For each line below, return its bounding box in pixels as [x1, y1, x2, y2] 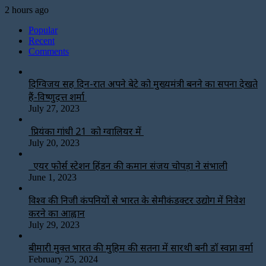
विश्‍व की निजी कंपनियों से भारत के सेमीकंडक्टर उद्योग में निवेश [28, 193, 245, 207]
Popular [28, 24, 58, 35]
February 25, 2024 [28, 254, 98, 264]
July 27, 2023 [28, 103, 80, 113]
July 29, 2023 [28, 219, 80, 230]
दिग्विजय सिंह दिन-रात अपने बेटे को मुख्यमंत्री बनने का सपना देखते [28, 77, 258, 90]
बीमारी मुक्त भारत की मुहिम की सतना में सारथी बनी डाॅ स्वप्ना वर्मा [28, 240, 253, 254]
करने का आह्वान [28, 206, 85, 220]
